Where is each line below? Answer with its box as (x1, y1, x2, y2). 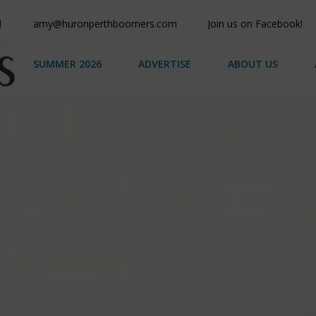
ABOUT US (227, 57, 278, 71)
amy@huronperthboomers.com (33, 17, 178, 30)
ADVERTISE (138, 57, 191, 71)
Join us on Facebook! (207, 17, 303, 30)
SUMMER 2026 (32, 57, 102, 71)
